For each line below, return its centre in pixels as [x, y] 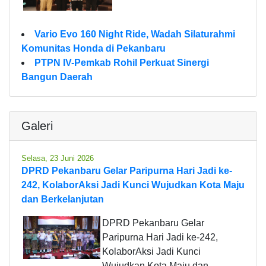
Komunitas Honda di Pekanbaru [94, 48]
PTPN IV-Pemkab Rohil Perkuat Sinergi [122, 62]
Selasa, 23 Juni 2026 [58, 158]
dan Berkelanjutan [63, 199]
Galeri [37, 126]
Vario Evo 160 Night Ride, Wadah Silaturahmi [135, 34]
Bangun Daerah [57, 77]
